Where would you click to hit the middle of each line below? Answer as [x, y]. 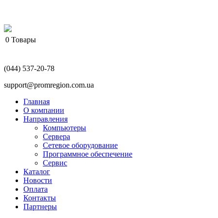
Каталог [37, 172]
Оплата [36, 189]
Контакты [40, 198]
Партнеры [40, 207]
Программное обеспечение [88, 154]
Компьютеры [64, 128]
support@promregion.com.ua [49, 85]
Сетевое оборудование [80, 145]
